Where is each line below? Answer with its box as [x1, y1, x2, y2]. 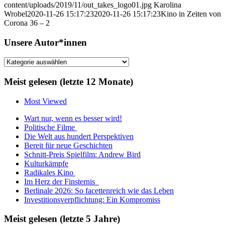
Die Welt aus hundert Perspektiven [24, 132, 134, 141]
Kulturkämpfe [24, 159, 68, 168]
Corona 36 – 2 [4, 18, 50, 27]
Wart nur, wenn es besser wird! [24, 114, 122, 123]
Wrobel [4, 9, 27, 18]
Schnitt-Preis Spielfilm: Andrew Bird [24, 150, 141, 159]
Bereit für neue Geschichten [24, 141, 113, 150]
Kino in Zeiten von [161, 9, 221, 18]
